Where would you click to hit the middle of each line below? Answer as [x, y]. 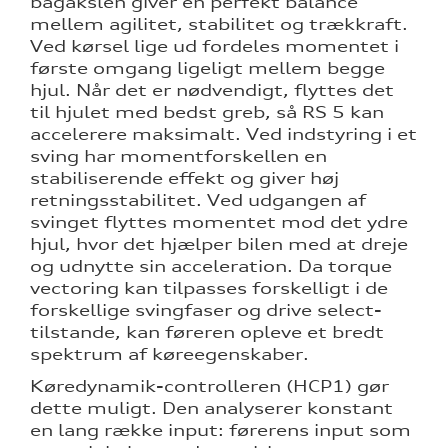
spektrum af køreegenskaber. [169, 354]
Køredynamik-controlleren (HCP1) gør [209, 386]
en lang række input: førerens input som [220, 430]
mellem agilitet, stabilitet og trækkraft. [219, 24]
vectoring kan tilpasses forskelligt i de [209, 288]
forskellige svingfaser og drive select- [206, 310]
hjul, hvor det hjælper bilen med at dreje [219, 244]
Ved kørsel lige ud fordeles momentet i [214, 46]
